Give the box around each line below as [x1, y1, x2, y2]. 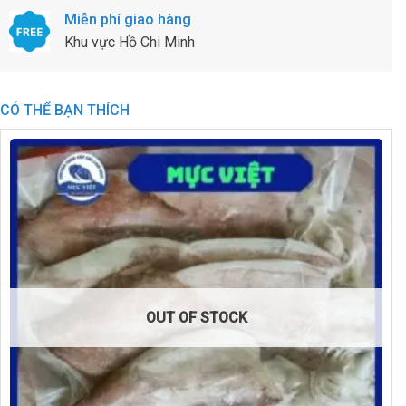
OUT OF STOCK [145, 308, 247, 326]
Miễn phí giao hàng [64, 11, 191, 29]
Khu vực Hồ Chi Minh [64, 34, 195, 52]
